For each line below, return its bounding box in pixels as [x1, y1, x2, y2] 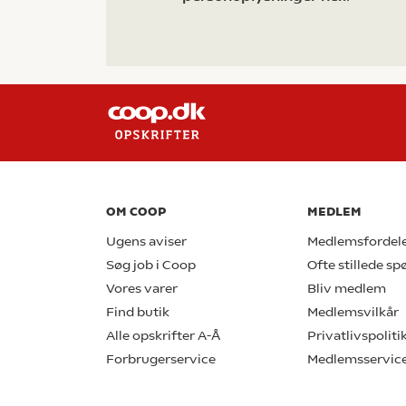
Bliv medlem [307, 280, 386, 296]
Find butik [106, 304, 169, 320]
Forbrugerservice [106, 351, 216, 367]
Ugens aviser [106, 233, 187, 249]
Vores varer [106, 280, 178, 296]
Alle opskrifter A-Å [106, 327, 220, 343]
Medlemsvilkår [307, 304, 399, 320]
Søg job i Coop [106, 256, 196, 273]
